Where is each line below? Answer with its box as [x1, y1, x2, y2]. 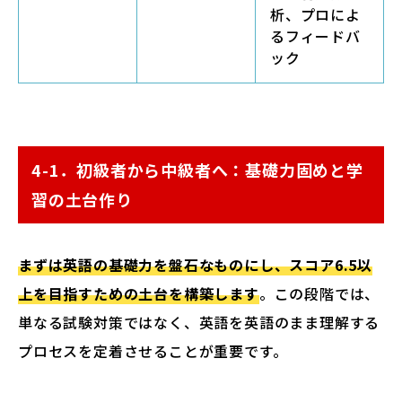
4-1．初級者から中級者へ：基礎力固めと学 [31, 158, 363, 181]
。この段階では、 [258, 283, 380, 304]
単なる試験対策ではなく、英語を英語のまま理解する [18, 311, 380, 333]
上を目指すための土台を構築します [18, 283, 259, 304]
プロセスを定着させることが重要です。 [18, 340, 288, 362]
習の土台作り [31, 188, 133, 211]
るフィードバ [270, 25, 361, 47]
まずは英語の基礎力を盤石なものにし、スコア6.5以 [18, 254, 372, 275]
